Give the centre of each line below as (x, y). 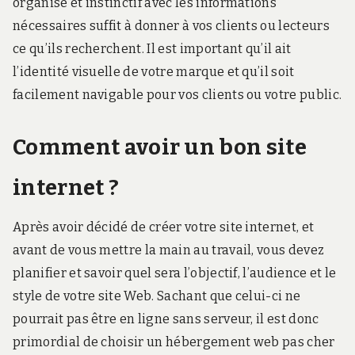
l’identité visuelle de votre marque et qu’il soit (154, 71)
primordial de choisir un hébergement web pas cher (174, 342)
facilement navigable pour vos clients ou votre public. (177, 94)
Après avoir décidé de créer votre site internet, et (164, 227)
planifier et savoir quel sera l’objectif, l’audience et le (175, 273)
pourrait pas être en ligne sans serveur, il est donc (166, 319)
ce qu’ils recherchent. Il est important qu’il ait (152, 48)
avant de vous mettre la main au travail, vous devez (169, 250)
